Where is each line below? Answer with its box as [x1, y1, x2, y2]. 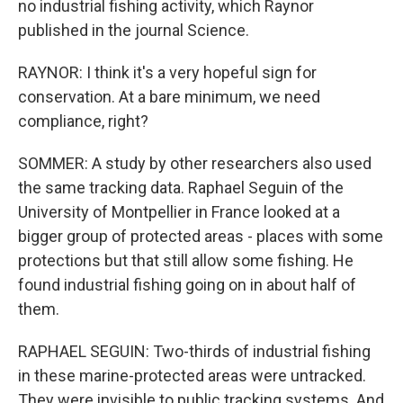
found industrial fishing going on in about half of [18, 275, 356, 294]
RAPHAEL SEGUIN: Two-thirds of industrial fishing [18, 342, 371, 361]
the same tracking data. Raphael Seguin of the [18, 178, 344, 197]
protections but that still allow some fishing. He [18, 251, 354, 270]
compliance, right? [18, 112, 148, 130]
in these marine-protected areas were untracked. [18, 366, 366, 385]
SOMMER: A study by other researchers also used [18, 154, 372, 173]
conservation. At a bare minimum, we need [18, 87, 320, 106]
